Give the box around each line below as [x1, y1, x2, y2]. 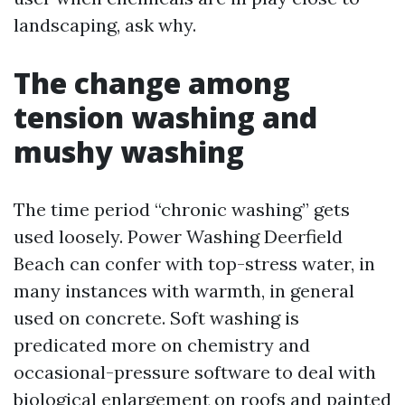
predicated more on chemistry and [14, 334, 310, 356]
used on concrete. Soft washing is [14, 306, 299, 329]
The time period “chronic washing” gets [14, 198, 350, 221]
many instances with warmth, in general [14, 279, 354, 302]
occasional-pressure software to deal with [14, 361, 376, 383]
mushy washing [14, 132, 244, 171]
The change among [14, 63, 290, 102]
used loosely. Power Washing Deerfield [14, 225, 343, 248]
